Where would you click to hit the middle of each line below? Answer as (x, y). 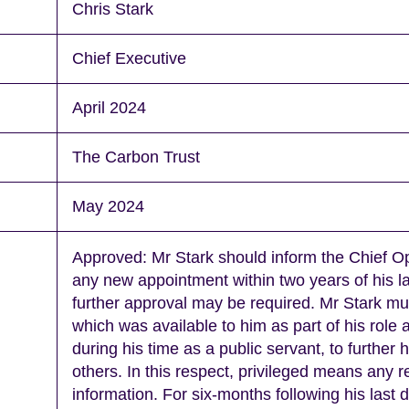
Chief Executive (129, 58)
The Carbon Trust (136, 157)
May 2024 (108, 206)
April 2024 (109, 107)
